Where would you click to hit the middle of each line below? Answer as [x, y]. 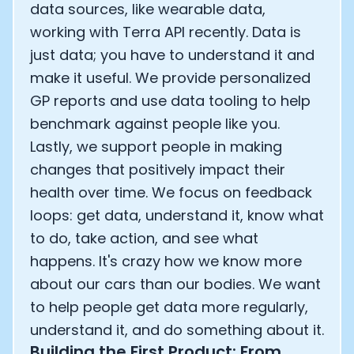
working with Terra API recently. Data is [166, 32]
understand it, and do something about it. [177, 330]
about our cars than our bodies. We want [175, 284]
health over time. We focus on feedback [171, 192]
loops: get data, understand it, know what [177, 215]
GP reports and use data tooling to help [170, 101]
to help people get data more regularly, [169, 307]
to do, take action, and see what [144, 238]
